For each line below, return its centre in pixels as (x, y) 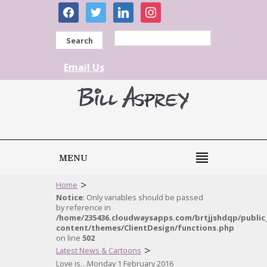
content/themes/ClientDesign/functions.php (145, 228)
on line (69, 238)
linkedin (130, 8)
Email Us (84, 67)
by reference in (83, 207)
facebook (79, 8)
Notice (69, 197)
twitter (100, 8)
